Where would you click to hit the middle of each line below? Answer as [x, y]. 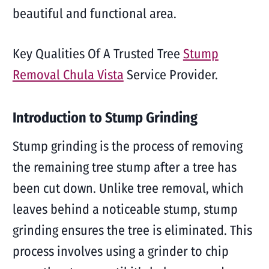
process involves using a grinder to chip [120, 251]
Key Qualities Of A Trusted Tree [98, 54]
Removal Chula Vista [68, 75]
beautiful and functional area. [94, 14]
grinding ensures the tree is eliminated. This [132, 230]
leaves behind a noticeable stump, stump [125, 209]
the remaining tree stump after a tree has [124, 167]
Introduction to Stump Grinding [105, 118]
